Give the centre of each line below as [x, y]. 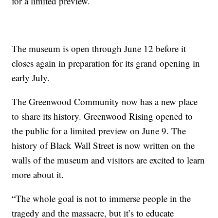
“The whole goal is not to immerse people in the [101, 198]
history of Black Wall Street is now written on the [103, 145]
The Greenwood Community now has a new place [105, 101]
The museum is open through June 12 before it [99, 48]
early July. [31, 77]
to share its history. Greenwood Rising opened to [102, 116]
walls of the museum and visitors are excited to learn [109, 160]
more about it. [38, 174]
